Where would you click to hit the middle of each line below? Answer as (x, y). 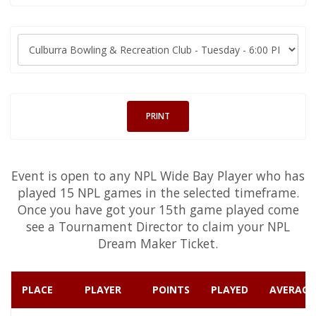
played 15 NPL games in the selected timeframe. (158, 192)
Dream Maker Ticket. (158, 243)
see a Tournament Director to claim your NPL (158, 226)
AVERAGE (292, 289)
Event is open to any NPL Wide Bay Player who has (158, 175)
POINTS (171, 289)
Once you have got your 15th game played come (158, 209)
